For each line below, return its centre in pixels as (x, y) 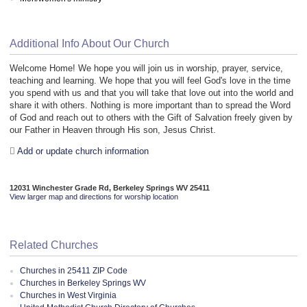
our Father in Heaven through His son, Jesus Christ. (113, 130)
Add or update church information (83, 151)
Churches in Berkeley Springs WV (83, 283)
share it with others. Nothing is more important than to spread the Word (150, 106)
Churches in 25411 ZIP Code (74, 270)
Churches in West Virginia (68, 295)
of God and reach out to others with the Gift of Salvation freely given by (151, 118)
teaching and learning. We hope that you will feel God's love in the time (150, 81)
